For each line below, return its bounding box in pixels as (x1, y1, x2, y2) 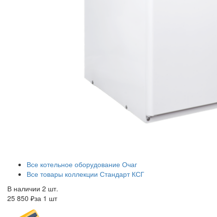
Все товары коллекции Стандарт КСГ (27, 169, 144, 179)
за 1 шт (34, 193, 57, 203)
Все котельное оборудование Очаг (27, 159, 137, 170)
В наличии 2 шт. (7, 184, 58, 194)
